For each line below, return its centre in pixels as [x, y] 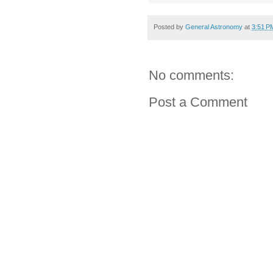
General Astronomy [214, 27]
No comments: [191, 76]
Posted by [169, 27]
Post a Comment [198, 102]
